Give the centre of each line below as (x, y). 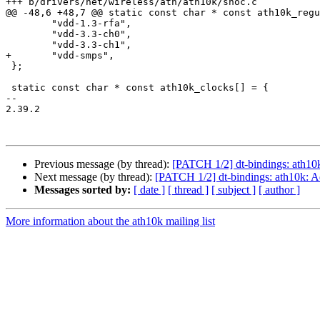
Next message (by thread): (95, 177)
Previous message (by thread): (103, 164)
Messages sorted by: (82, 190)
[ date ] (149, 190)
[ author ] (279, 190)
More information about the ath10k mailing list (110, 221)
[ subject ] (234, 190)
